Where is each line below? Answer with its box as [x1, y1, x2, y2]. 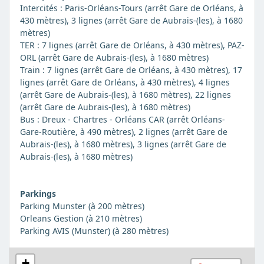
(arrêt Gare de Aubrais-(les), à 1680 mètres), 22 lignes [19, 89, 231, 101]
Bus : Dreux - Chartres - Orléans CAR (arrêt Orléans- [19, 114, 225, 126]
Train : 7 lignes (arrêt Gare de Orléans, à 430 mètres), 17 [19, 64, 242, 76]
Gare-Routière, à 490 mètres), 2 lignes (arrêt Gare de [19, 126, 227, 138]
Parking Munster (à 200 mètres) [19, 200, 144, 212]
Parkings [19, 188, 56, 200]
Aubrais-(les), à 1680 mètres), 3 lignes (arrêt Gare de [19, 138, 226, 150]
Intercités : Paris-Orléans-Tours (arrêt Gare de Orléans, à [19, 2, 243, 14]
